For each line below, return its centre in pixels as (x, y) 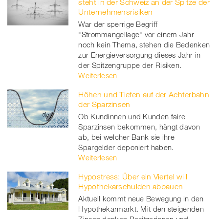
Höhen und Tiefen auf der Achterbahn (144, 94)
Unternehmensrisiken (116, 11)
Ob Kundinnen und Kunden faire (132, 116)
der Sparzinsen (104, 104)
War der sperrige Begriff (118, 24)
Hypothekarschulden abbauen (131, 186)
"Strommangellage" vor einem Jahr (136, 34)
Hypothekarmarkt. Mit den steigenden (141, 208)
